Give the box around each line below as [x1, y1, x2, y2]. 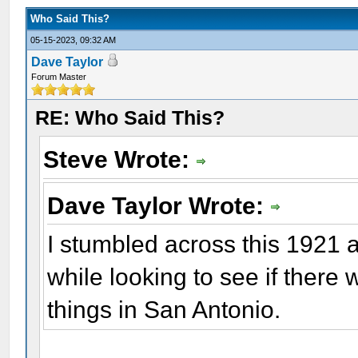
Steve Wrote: [43, 146, 197, 173]
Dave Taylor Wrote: [47, 192, 271, 219]
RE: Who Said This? [35, 106, 225, 129]
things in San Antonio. [47, 296, 281, 324]
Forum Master [31, 72, 87, 82]
